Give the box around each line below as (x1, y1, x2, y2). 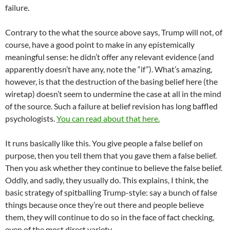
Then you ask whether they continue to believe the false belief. (5, 162, 222, 172)
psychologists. (5, 113, 56, 123)
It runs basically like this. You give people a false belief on (5, 138, 203, 148)
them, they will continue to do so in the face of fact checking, (5, 212, 214, 222)
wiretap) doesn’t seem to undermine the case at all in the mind (5, 88, 221, 99)
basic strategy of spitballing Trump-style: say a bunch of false (5, 187, 217, 197)
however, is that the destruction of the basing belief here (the (5, 76, 218, 86)
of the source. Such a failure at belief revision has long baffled (5, 101, 218, 111)
